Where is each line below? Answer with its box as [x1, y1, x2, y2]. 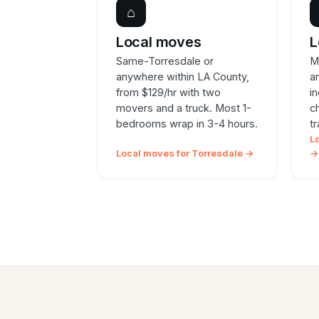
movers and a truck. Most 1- [115, 102, 251, 115]
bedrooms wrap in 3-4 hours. [115, 117, 258, 130]
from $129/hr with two [115, 86, 221, 99]
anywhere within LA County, [115, 70, 249, 83]
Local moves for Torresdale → [115, 147, 253, 159]
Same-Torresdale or [115, 55, 214, 68]
